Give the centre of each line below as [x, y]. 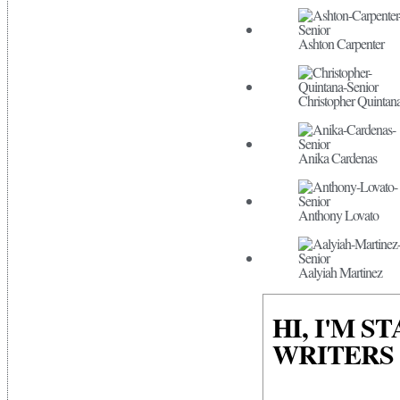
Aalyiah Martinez [340, 272]
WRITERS [333, 354]
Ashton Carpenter [341, 43]
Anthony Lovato [338, 215]
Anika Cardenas [337, 158]
